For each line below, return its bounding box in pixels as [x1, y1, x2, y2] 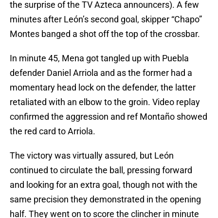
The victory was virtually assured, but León [10, 150, 174, 161]
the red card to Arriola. [10, 126, 95, 137]
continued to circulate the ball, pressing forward [10, 165, 192, 176]
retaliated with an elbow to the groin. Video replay [10, 97, 200, 108]
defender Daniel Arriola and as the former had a [10, 68, 192, 78]
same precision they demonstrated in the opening [10, 194, 201, 205]
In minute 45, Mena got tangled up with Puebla [10, 53, 189, 64]
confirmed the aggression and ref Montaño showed [10, 111, 207, 122]
